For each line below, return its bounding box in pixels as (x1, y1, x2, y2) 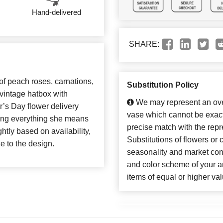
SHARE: (129, 40, 159, 49)
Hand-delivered (32, 8, 82, 17)
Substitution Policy (127, 81, 199, 90)
